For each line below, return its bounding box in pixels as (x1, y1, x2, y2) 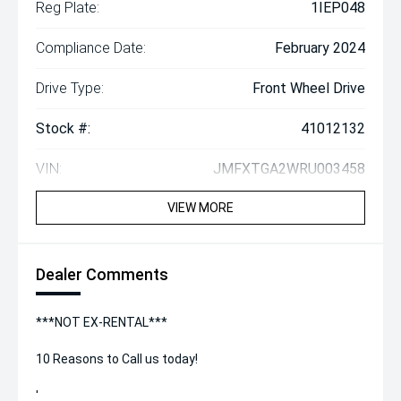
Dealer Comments (36, 265, 168, 284)
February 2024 (275, 39, 365, 56)
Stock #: (36, 120, 90, 137)
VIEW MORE (167, 200, 234, 215)
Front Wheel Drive (252, 80, 365, 97)
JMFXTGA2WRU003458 (213, 160, 365, 177)
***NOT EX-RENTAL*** (36, 315, 167, 329)
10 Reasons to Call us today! (36, 352, 198, 366)
